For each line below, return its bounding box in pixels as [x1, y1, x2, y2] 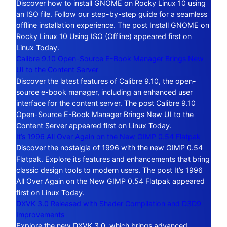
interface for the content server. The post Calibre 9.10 [16, 99, 196, 108]
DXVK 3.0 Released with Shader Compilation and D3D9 [16, 199, 201, 208]
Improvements [16, 210, 64, 219]
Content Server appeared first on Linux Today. [16, 121, 172, 130]
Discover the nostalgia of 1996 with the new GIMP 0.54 [16, 143, 203, 153]
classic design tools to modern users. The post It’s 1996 [16, 166, 203, 175]
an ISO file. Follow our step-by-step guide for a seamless [16, 10, 207, 19]
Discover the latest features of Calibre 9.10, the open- [16, 77, 196, 86]
